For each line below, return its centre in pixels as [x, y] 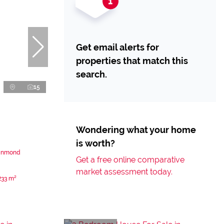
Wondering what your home [136, 130]
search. [91, 74]
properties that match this [132, 61]
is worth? [95, 143]
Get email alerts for [117, 47]
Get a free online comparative [130, 160]
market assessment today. [124, 172]
